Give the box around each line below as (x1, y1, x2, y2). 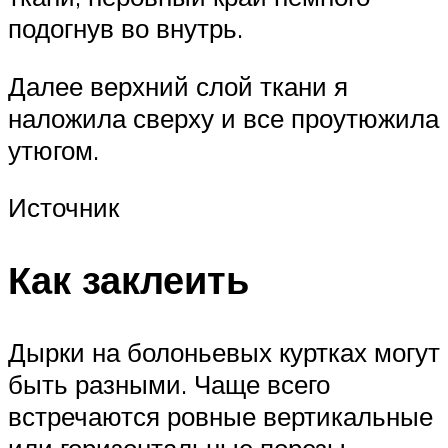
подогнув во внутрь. (8, 12, 243, 45)
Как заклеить (8, 255, 249, 305)
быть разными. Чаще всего (8, 368, 330, 401)
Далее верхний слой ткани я (8, 69, 348, 102)
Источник (8, 191, 119, 224)
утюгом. (8, 133, 99, 166)
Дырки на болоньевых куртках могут (8, 336, 440, 369)
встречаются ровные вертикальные (8, 400, 433, 433)
